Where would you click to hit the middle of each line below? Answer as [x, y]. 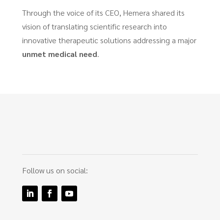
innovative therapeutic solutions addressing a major [109, 40]
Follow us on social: [55, 170]
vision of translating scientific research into [94, 26]
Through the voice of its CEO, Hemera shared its [103, 13]
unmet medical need [59, 54]
